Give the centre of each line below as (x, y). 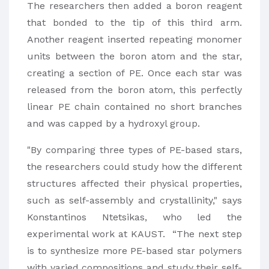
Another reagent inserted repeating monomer (134, 40)
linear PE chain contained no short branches (134, 107)
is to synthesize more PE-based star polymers (134, 251)
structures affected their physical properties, (134, 184)
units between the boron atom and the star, (134, 56)
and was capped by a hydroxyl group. (113, 124)
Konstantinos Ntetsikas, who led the (134, 217)
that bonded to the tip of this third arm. (134, 23)
